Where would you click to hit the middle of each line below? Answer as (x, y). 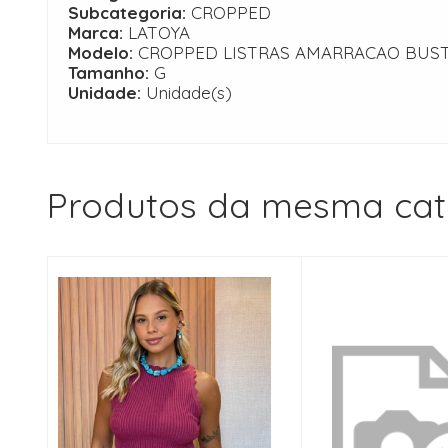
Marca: (98, 32)
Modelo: (103, 52)
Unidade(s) (189, 92)
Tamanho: (111, 72)
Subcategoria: (129, 12)
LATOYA (159, 32)
